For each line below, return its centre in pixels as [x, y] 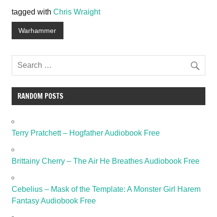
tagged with [32, 12]
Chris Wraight [77, 12]
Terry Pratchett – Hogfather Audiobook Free [86, 133]
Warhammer [38, 30]
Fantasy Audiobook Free [54, 201]
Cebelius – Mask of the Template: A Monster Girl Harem [106, 189]
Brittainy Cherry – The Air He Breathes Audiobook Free [106, 161]
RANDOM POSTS [40, 96]
